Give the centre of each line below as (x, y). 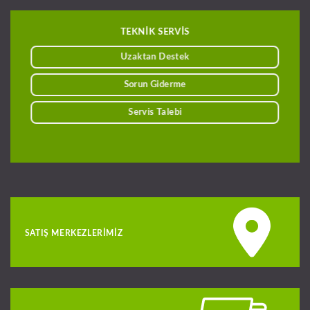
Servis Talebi (155, 112)
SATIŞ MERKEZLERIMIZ (74, 233)
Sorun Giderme (155, 84)
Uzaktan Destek (155, 57)
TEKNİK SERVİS (155, 31)
